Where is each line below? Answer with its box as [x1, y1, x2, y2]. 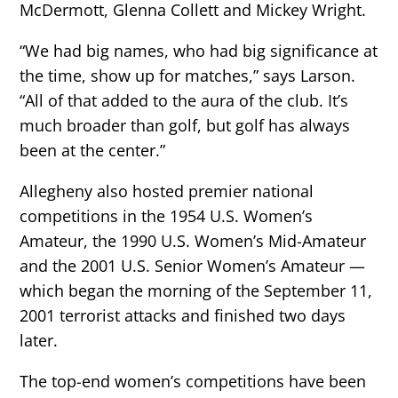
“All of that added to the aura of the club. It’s [20, 90, 349, 112]
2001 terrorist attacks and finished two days [20, 305, 346, 327]
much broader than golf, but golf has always [20, 115, 351, 137]
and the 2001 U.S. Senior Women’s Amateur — [20, 255, 366, 277]
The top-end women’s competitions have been [20, 370, 367, 393]
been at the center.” [20, 139, 166, 162]
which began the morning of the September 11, [20, 280, 373, 302]
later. [20, 330, 59, 352]
